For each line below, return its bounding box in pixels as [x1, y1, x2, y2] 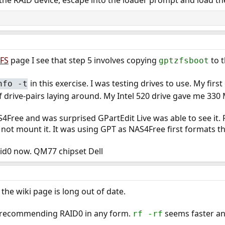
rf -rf [132, 208, 163, 218]
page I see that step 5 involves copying [8, 55, 159, 66]
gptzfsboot [158, 56, 209, 66]
